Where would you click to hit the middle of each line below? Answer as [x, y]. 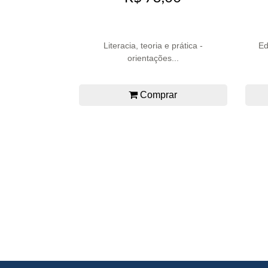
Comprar [158, 95]
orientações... [153, 58]
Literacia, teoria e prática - [153, 46]
